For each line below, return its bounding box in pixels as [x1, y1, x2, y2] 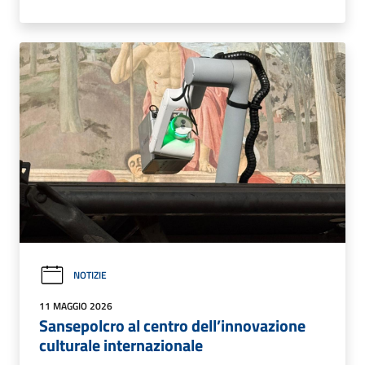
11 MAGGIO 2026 [39, 297, 112, 314]
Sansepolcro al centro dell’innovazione [39, 312, 306, 338]
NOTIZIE [73, 267, 107, 284]
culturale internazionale [39, 332, 203, 358]
